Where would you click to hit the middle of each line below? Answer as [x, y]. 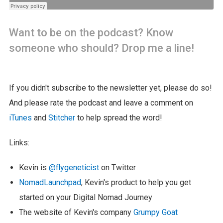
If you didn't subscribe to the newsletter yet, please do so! [110, 88]
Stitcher [61, 117]
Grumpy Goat [155, 212]
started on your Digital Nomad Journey [85, 197]
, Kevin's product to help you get [136, 182]
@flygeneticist [74, 167]
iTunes [20, 117]
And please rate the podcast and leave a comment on [101, 103]
